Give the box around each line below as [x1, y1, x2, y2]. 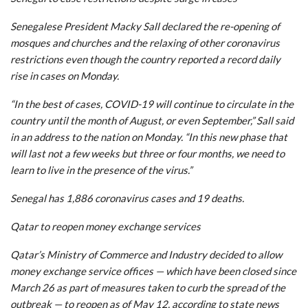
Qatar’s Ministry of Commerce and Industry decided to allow [10, 247, 282, 261]
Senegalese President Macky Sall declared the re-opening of [10, 19, 280, 32]
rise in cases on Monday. [10, 69, 119, 82]
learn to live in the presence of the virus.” [10, 163, 192, 176]
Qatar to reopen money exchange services [10, 219, 201, 232]
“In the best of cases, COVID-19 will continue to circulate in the [10, 97, 294, 110]
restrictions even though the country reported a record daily [10, 52, 280, 65]
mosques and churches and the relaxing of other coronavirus [10, 36, 280, 49]
